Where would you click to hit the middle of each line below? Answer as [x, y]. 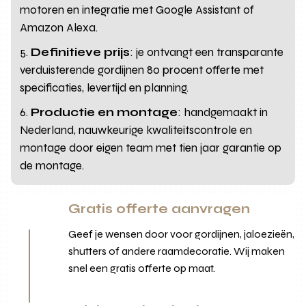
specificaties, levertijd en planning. [105, 87]
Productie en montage [105, 112]
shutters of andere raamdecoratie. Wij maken [177, 251]
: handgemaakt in [223, 112]
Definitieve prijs [81, 52]
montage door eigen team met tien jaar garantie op [151, 148]
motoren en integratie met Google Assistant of [137, 10]
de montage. [52, 165]
